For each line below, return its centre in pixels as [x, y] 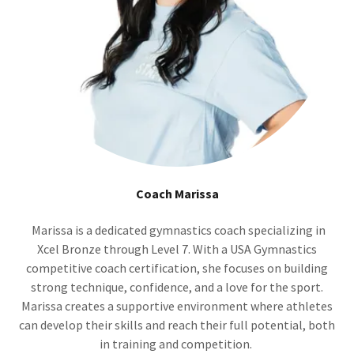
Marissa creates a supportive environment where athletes [177, 306]
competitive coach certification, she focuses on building [177, 268]
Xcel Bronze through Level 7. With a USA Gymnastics [177, 249]
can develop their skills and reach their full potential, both [177, 325]
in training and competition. [177, 344]
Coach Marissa [177, 194]
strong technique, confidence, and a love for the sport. [177, 287]
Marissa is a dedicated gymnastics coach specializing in [177, 230]
